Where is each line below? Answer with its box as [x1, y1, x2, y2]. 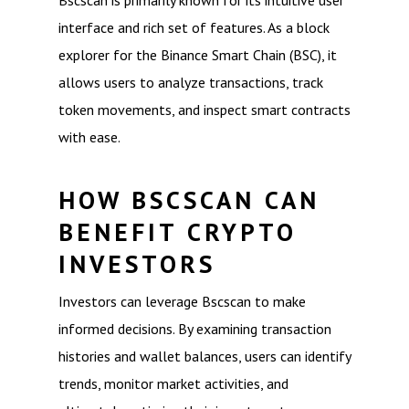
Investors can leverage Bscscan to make [58, 292, 306, 310]
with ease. [58, 128, 121, 146]
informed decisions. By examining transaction [58, 320, 331, 338]
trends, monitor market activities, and [58, 374, 288, 393]
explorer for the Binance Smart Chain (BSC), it [58, 46, 337, 64]
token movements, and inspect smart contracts [58, 100, 351, 119]
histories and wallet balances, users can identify [58, 347, 351, 365]
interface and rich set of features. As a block [58, 18, 330, 37]
